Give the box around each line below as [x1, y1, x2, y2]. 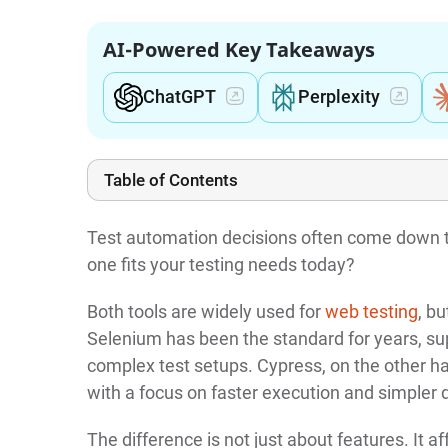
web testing [324, 300, 418, 322]
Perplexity [297, 86, 380, 108]
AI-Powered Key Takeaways [102, 35, 375, 63]
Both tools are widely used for [86, 300, 325, 322]
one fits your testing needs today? [86, 253, 355, 275]
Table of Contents [103, 169, 238, 190]
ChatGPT [142, 86, 216, 108]
